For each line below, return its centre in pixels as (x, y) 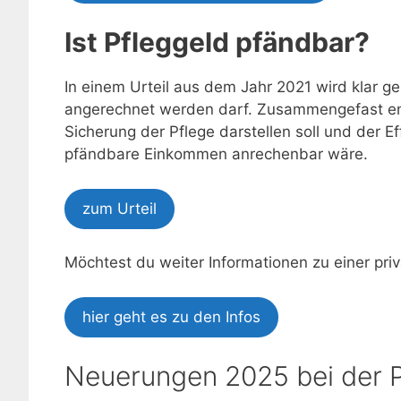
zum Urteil (119, 208)
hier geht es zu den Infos (171, 316)
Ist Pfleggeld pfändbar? (217, 43)
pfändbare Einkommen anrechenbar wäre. (216, 154)
